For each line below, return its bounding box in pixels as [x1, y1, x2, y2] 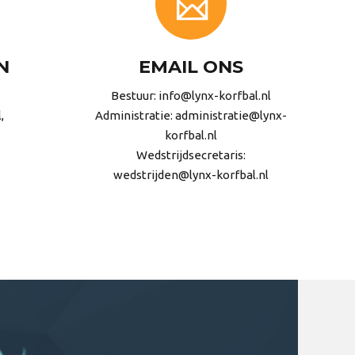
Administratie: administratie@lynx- [95, 109, 287, 123]
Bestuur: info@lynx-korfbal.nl [111, 89, 271, 103]
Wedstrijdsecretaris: [136, 148, 246, 162]
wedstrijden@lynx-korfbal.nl [113, 168, 269, 182]
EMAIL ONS [139, 55, 243, 78]
